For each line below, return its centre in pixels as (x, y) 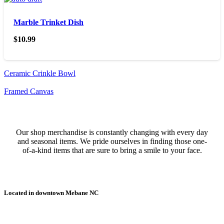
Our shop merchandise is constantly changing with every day (112, 132)
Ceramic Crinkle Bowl (40, 73)
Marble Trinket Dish (49, 22)
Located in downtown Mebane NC (51, 193)
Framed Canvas (29, 91)
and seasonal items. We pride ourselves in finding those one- (112, 141)
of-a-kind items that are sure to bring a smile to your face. (112, 150)
